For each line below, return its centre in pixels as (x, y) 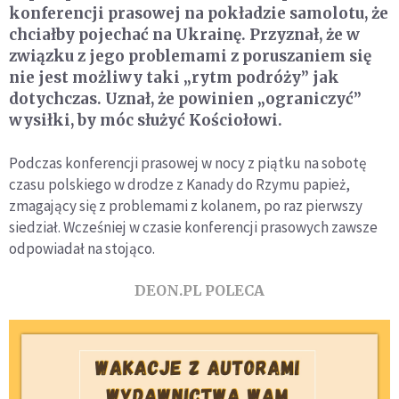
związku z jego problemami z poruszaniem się (190, 56)
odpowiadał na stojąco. (82, 248)
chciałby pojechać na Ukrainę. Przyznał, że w (184, 34)
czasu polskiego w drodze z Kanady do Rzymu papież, (179, 184)
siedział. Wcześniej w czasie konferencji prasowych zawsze (193, 227)
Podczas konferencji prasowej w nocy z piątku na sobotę (187, 163)
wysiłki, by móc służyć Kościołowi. (146, 120)
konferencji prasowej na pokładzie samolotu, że (199, 13)
